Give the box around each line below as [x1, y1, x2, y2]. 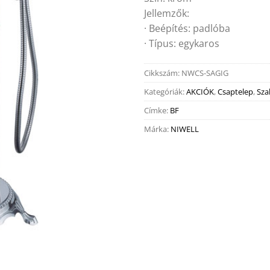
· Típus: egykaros [144, 36, 219, 50]
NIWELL [171, 124, 199, 135]
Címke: [144, 105, 170, 116]
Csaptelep [218, 86, 253, 98]
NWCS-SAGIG [181, 67, 228, 79]
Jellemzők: [144, 6, 189, 20]
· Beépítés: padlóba [144, 21, 230, 35]
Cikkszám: [144, 67, 181, 79]
